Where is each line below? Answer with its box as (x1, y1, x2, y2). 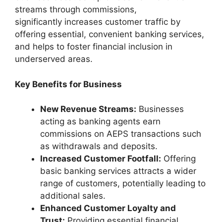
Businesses (136, 104, 184, 114)
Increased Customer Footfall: (40, 154, 161, 164)
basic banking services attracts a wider (40, 166, 196, 176)
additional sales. (40, 191, 106, 201)
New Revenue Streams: (40, 104, 136, 114)
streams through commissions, (15, 4, 137, 15)
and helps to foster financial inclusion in (15, 42, 172, 52)
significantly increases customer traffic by (15, 17, 180, 27)
